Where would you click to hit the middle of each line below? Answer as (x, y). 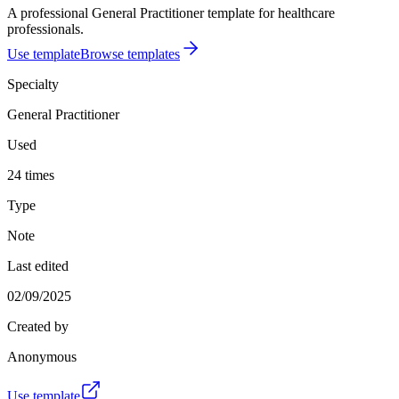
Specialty (33, 84)
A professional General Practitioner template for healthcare (171, 12)
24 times (31, 175)
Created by (38, 326)
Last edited (38, 265)
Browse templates (130, 53)
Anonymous (42, 356)
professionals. (45, 28)
